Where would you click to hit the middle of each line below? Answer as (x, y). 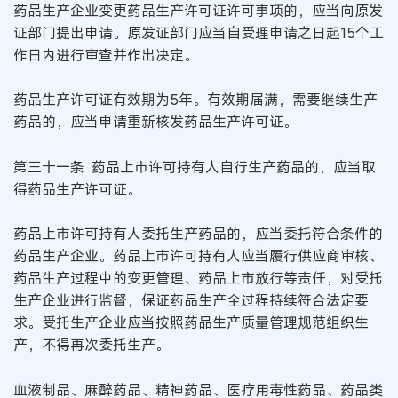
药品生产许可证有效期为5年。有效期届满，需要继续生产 (195, 100)
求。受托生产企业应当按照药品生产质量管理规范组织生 (191, 323)
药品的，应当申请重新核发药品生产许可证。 (155, 122)
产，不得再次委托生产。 (92, 345)
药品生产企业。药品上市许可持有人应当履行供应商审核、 (198, 256)
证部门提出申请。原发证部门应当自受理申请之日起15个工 (199, 32)
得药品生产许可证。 (77, 189)
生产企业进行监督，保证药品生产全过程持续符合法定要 (191, 301)
